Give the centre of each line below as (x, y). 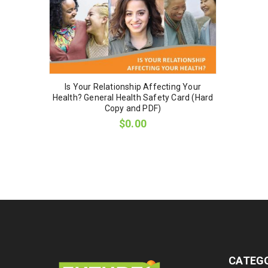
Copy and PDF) (133, 109)
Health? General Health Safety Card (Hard (133, 98)
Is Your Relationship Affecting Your (133, 87)
